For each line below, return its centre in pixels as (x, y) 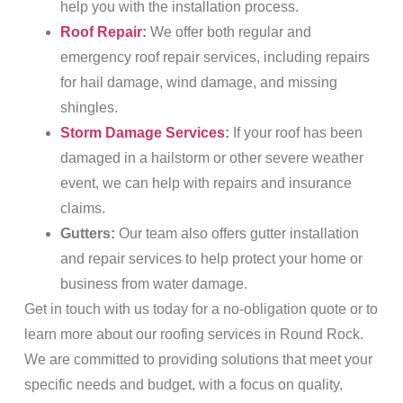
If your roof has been (296, 133)
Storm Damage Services (142, 133)
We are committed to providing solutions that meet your (198, 360)
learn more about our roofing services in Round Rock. (193, 335)
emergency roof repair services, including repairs (215, 58)
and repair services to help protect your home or (211, 259)
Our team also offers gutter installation (237, 234)
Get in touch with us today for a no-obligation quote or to (201, 309)
